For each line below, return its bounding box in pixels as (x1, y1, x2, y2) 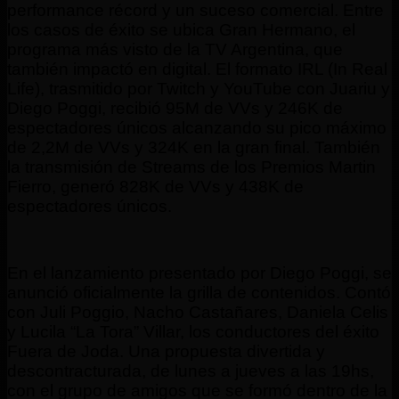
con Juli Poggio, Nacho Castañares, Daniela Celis (7, 302, 388, 322)
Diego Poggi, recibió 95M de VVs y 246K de (7, 98, 343, 118)
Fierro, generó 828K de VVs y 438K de (7, 176, 304, 196)
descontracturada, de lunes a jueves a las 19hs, (7, 361, 374, 380)
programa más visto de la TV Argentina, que (7, 39, 343, 59)
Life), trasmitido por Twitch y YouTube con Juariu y (7, 78, 390, 98)
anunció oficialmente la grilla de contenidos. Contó (7, 282, 391, 302)
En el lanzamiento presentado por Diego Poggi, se (7, 263, 392, 282)
